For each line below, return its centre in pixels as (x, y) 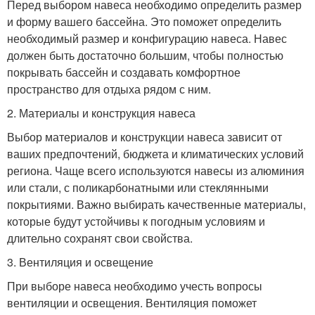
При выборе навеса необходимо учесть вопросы (135, 285)
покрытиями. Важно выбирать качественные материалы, (156, 204)
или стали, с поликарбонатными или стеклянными (138, 187)
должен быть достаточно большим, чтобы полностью (145, 55)
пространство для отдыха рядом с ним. (109, 89)
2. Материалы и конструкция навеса (101, 112)
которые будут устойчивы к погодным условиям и (136, 221)
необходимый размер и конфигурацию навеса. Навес (147, 38)
